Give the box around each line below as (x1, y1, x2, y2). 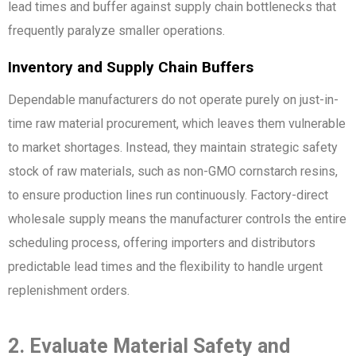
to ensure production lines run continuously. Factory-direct (8, 187, 328, 203)
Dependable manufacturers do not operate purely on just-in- (8, 91, 339, 107)
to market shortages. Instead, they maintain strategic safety (8, 139, 338, 155)
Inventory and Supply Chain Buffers (8, 57, 253, 76)
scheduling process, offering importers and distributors (8, 234, 315, 250)
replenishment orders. (8, 282, 130, 298)
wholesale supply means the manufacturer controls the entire (8, 211, 346, 226)
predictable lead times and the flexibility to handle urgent (8, 258, 323, 274)
